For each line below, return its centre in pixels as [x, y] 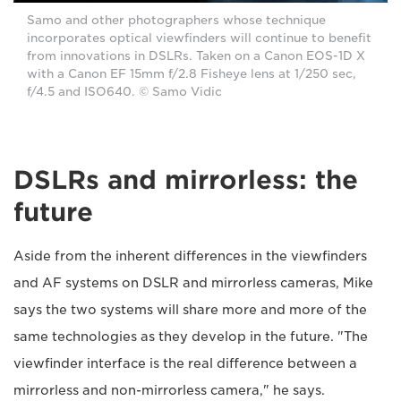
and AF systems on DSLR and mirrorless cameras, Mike [193, 282]
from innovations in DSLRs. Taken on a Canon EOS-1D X [196, 55]
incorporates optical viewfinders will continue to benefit [199, 38]
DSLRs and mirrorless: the [186, 179]
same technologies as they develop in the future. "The [191, 336]
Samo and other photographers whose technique [176, 20]
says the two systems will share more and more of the [190, 309]
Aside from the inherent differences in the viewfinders [190, 256]
